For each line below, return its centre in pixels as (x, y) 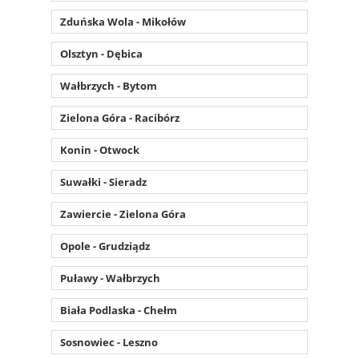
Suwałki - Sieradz (103, 182)
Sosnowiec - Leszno (109, 342)
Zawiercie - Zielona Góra (123, 214)
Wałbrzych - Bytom (109, 85)
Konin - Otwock (100, 149)
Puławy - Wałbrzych (110, 278)
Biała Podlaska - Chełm (119, 310)
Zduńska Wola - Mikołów (123, 21)
